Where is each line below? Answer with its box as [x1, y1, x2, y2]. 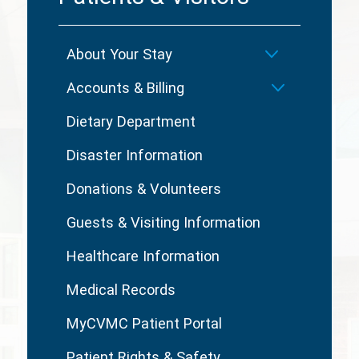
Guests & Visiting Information [66, 214, 260, 232]
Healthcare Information [66, 248, 220, 265]
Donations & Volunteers [66, 180, 221, 198]
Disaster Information [66, 147, 203, 164]
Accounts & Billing [66, 79, 184, 97]
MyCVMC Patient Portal [66, 315, 222, 333]
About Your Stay [66, 46, 172, 63]
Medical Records [66, 281, 175, 299]
